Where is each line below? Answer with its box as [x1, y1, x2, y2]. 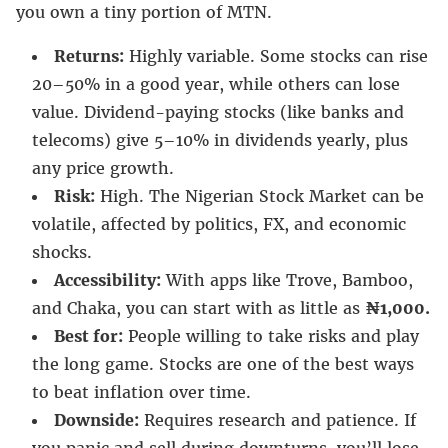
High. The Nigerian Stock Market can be [95, 185, 424, 206]
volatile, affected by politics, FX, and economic [32, 213, 406, 234]
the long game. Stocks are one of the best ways [32, 353, 414, 374]
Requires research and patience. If [139, 409, 416, 430]
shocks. [32, 241, 92, 262]
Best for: [54, 325, 123, 346]
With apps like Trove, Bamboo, [161, 269, 413, 290]
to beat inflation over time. [32, 381, 251, 402]
